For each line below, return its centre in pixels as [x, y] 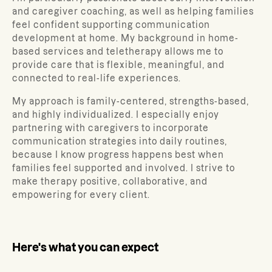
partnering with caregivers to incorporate [110, 128]
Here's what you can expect [85, 247]
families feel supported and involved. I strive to [124, 168]
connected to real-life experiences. [97, 78]
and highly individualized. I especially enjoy [116, 115]
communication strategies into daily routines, [120, 141]
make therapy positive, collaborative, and [110, 182]
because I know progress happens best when [118, 155]
